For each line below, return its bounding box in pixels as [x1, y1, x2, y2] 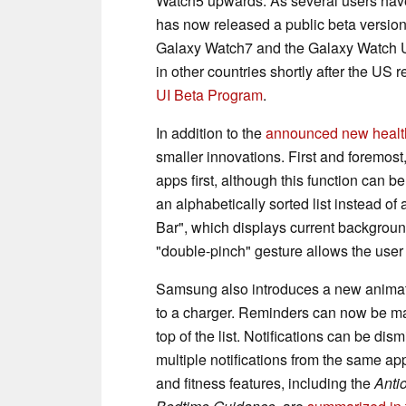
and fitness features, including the [156, 372, 374, 393]
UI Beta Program [156, 83, 263, 105]
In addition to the [156, 121, 266, 143]
